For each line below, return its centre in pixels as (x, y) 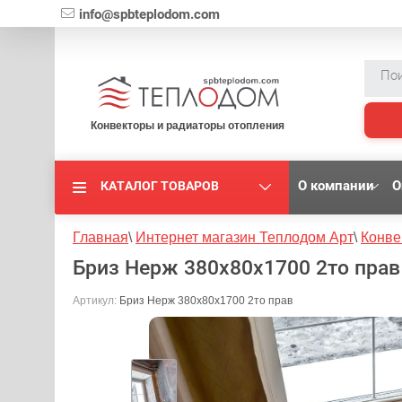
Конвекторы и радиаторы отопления (188, 126)
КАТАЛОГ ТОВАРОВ (160, 186)
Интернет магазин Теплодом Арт (245, 237)
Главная (100, 237)
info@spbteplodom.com (149, 14)
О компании (336, 186)
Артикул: (95, 301)
